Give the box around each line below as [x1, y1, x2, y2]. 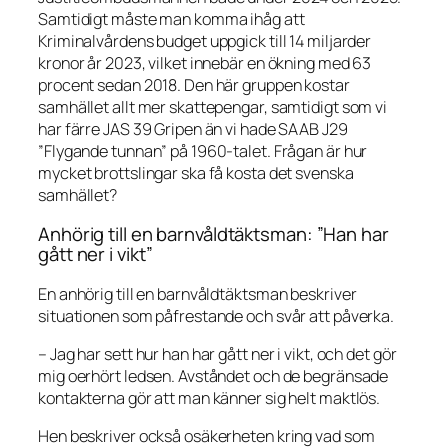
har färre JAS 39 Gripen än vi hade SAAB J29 [38, 117, 348, 140]
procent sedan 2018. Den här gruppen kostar [38, 73, 350, 96]
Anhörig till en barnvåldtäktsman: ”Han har [38, 221, 389, 248]
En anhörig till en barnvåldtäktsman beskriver [38, 282, 357, 305]
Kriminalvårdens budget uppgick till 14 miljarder [38, 29, 372, 52]
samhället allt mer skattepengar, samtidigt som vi [38, 95, 388, 118]
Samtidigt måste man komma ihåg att [38, 7, 305, 30]
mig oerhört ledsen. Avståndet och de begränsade [38, 365, 389, 387]
